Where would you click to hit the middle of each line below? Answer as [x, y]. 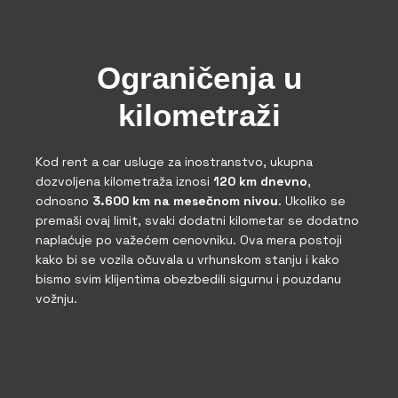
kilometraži [199, 115]
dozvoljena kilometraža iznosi [124, 181]
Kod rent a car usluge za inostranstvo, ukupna [174, 161]
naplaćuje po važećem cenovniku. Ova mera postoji [189, 239]
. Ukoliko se [312, 200]
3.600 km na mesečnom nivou [185, 200]
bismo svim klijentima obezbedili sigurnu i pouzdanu [188, 279]
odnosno [64, 200]
